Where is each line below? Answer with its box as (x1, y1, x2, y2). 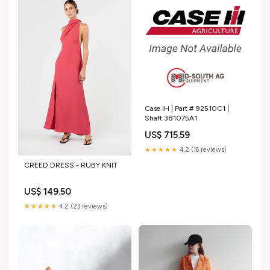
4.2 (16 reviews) (178, 146, 227, 154)
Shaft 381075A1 (145, 114, 197, 123)
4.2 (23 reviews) (57, 202, 108, 211)
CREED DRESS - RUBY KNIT (24, 161, 118, 170)
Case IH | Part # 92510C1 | (145, 104, 229, 113)
